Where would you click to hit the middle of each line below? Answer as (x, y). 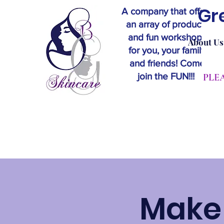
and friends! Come (167, 63)
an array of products (167, 24)
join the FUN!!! (167, 76)
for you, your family (167, 50)
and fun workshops (167, 37)
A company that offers (167, 11)
